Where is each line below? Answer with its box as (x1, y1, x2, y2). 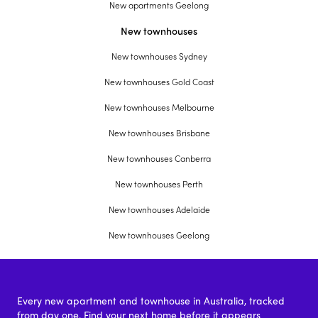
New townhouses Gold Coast (104, 75, 214, 89)
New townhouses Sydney (111, 50, 207, 63)
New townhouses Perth (115, 177, 203, 191)
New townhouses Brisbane (108, 126, 210, 140)
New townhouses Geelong (109, 229, 209, 242)
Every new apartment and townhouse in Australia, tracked (17, 293, 285, 308)
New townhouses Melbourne (104, 101, 214, 114)
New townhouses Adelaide (108, 203, 210, 216)
